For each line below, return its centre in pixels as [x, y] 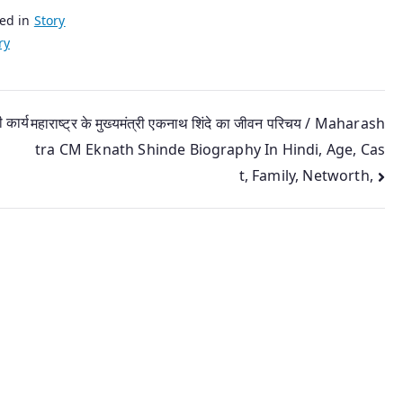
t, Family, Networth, [306, 176]
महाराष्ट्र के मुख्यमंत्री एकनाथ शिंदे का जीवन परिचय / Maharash [207, 123]
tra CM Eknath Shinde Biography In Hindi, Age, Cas [210, 150]
